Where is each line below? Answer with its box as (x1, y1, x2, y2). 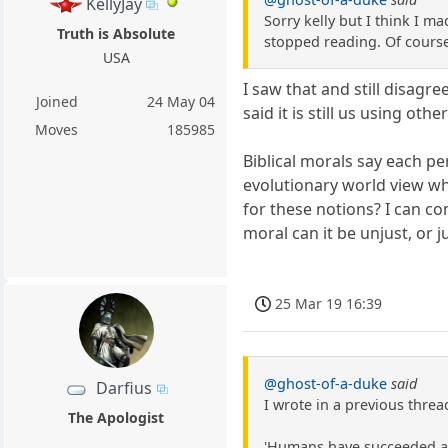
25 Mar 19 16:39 (275, 294, 383, 314)
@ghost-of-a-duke (264, 374, 388, 394)
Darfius (95, 377, 152, 400)
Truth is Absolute (57, 23, 176, 43)
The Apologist (68, 408, 165, 428)
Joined (35, 91, 78, 111)
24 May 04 (147, 91, 216, 111)
